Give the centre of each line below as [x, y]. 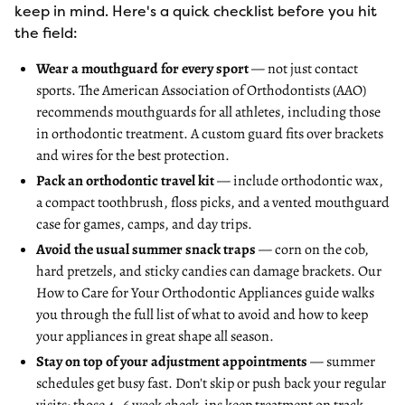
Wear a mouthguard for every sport [142, 69]
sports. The [69, 90]
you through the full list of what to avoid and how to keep [202, 315]
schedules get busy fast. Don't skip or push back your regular [211, 383]
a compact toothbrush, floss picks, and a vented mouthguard [213, 202]
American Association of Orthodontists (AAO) [234, 90]
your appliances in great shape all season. [155, 336]
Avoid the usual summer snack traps [146, 250]
